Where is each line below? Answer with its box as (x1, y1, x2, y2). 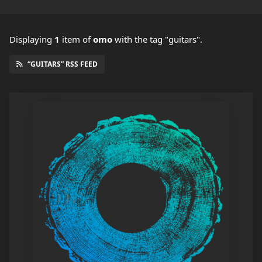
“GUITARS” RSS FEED (27, 59, 98, 70)
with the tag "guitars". (112, 33, 202, 46)
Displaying (9, 33, 54, 46)
